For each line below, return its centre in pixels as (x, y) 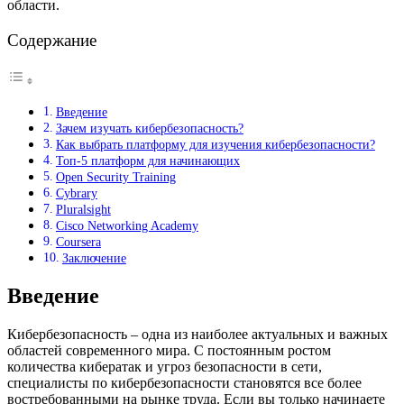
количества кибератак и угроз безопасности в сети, (165, 367)
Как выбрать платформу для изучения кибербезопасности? (215, 145)
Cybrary (76, 193)
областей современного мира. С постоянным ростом (169, 351)
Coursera (78, 242)
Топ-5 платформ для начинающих (147, 161)
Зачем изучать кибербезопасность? (149, 129)
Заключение (94, 258)
